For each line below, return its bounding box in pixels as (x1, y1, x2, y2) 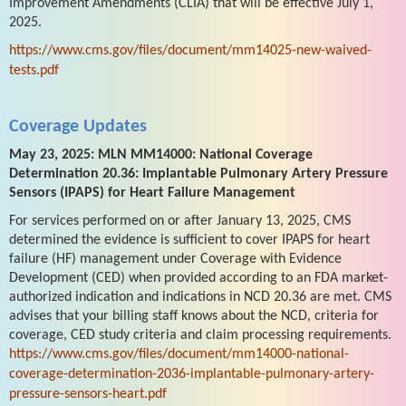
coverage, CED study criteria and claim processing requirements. (9, 327, 391, 343)
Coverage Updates (9, 117, 147, 136)
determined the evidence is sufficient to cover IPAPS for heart (9, 232, 370, 247)
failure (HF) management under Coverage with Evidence (9, 251, 342, 266)
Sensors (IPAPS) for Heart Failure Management (9, 185, 295, 200)
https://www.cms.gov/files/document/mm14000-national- (9, 346, 349, 362)
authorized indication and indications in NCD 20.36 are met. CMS (9, 289, 391, 304)
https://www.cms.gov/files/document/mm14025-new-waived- (9, 43, 372, 58)
